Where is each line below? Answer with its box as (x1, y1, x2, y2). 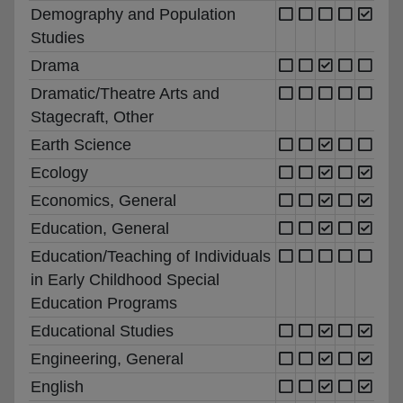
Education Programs (31, 293, 177, 312)
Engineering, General (31, 349, 184, 368)
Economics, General (31, 191, 176, 210)
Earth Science (31, 135, 131, 154)
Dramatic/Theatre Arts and (31, 84, 219, 103)
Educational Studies (31, 321, 174, 340)
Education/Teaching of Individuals (31, 246, 271, 265)
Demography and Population (31, 4, 236, 23)
